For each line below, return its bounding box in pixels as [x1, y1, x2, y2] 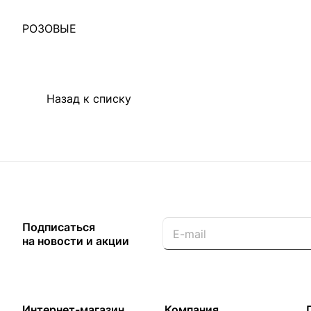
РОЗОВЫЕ [22, 22, 76, 35]
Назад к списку [47, 91, 131, 106]
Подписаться [22, 220, 95, 234]
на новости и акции [22, 234, 129, 248]
